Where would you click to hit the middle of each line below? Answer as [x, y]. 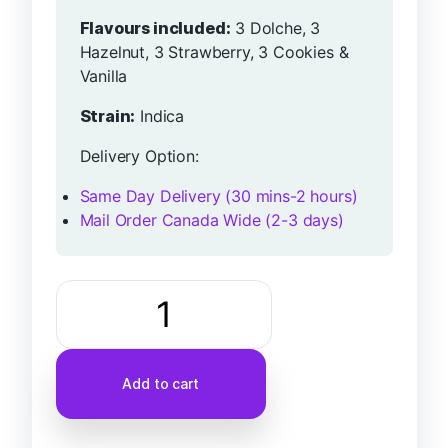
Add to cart [160, 383]
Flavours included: [155, 28]
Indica [160, 116]
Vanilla [103, 76]
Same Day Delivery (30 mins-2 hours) [218, 196]
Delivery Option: [139, 156]
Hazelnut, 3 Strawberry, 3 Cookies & [214, 52]
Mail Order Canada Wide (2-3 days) [211, 220]
